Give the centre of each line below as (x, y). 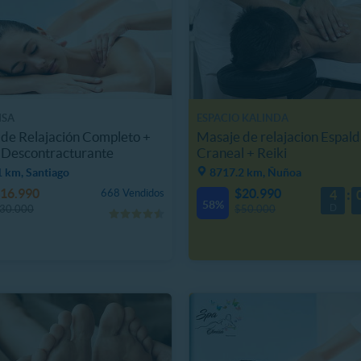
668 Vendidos (133, 193)
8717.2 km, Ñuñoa (255, 172)
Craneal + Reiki (242, 152)
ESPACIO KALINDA (243, 118)
